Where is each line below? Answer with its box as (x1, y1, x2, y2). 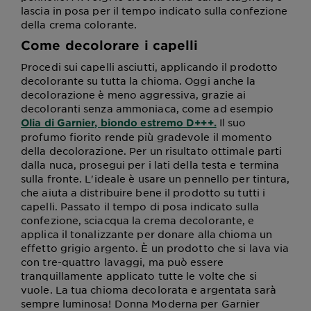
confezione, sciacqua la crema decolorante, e (21, 214, 255, 226)
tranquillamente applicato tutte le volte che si (21, 269, 257, 282)
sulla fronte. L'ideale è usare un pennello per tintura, (21, 172, 290, 185)
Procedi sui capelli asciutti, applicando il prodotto (21, 60, 278, 73)
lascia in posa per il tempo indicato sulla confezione (21, 4, 288, 17)
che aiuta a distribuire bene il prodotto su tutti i (21, 186, 266, 199)
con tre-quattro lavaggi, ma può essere (21, 255, 224, 268)
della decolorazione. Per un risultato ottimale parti (21, 144, 283, 157)
